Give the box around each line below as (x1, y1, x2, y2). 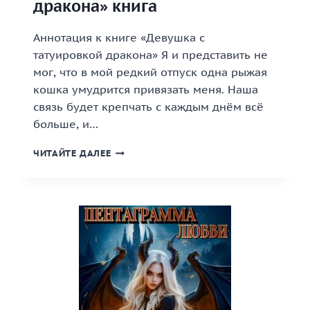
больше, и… (33, 117, 98, 131)
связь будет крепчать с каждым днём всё (33, 100, 264, 113)
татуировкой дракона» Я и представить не (33, 48, 268, 62)
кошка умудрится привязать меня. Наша (33, 82, 258, 96)
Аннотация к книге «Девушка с (33, 30, 205, 44)
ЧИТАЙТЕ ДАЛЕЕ (33, 147, 111, 159)
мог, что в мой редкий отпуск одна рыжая (33, 65, 267, 79)
